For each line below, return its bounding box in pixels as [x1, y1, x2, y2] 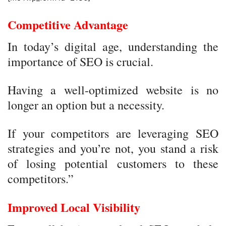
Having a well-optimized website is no [8, 82, 218, 98]
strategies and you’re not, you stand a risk [8, 140, 218, 156]
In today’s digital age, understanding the [8, 38, 218, 54]
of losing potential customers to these [8, 155, 218, 172]
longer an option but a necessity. [8, 97, 164, 113]
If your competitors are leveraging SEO [8, 125, 218, 141]
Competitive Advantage [8, 16, 128, 33]
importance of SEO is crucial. [8, 53, 153, 70]
